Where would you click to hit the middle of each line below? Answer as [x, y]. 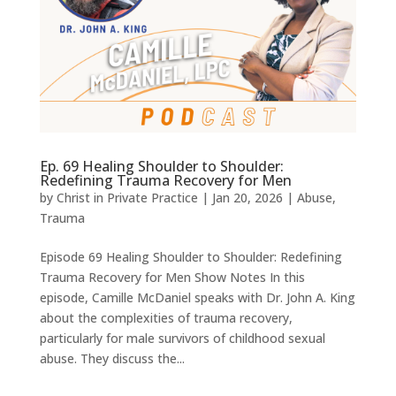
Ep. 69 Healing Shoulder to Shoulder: [161, 167]
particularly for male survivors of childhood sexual [182, 339]
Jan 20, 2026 [247, 198]
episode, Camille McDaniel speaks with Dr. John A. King [197, 298]
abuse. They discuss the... [112, 359]
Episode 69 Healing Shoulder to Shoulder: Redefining [190, 257]
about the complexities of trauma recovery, [166, 318]
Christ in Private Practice [127, 198]
